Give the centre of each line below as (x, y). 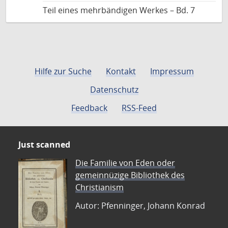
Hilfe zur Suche (63, 71)
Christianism (99, 187)
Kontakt (121, 71)
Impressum (172, 71)
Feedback (89, 108)
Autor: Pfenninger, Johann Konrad (140, 206)
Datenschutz (114, 90)
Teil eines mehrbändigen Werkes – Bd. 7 (119, 10)
